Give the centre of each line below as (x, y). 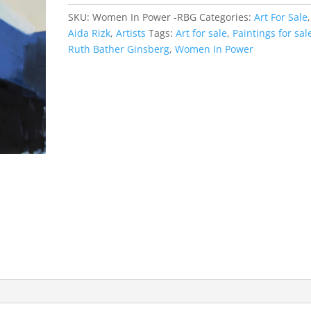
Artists (131, 33)
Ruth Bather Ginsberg (119, 49)
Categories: (227, 17)
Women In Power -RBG (145, 17)
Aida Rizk (90, 33)
